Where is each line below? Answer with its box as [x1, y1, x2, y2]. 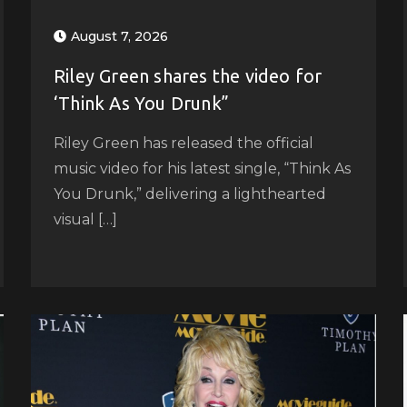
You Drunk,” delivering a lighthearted [53, 184, 326, 203]
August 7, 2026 [70, 27, 168, 45]
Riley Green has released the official [53, 134, 313, 152]
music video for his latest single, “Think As [53, 159, 351, 177]
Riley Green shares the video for [53, 65, 323, 86]
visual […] [53, 210, 117, 228]
